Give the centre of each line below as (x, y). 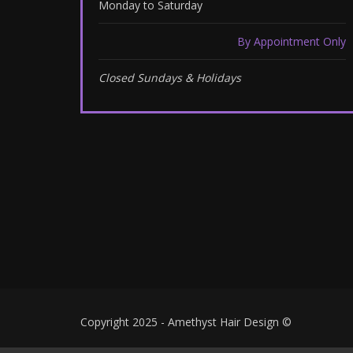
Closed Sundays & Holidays (170, 78)
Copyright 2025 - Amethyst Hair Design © (186, 322)
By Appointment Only (292, 41)
